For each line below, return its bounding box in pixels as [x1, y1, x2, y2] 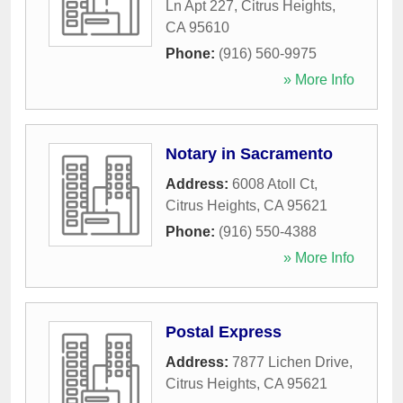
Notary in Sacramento [166, 145, 333, 164]
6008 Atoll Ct [232, 176, 314, 193]
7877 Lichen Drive [232, 354, 349, 371]
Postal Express [166, 323, 282, 342]
